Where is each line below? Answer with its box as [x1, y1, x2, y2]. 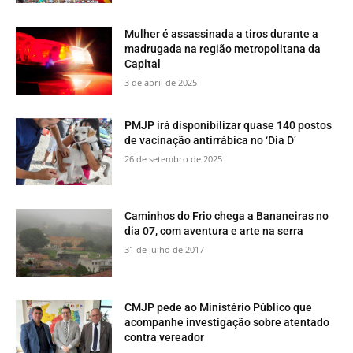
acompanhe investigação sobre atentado [124, 316, 330, 329]
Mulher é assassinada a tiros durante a [124, 28, 319, 40]
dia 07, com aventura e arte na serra [124, 225, 304, 238]
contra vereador [124, 331, 205, 344]
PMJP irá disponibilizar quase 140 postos [124, 118, 333, 132]
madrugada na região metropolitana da [124, 43, 321, 55]
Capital [124, 58, 162, 70]
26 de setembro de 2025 [124, 152, 223, 165]
